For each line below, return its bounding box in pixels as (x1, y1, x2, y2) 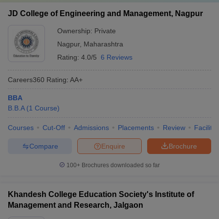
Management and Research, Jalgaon (8, 201, 143, 209)
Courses (8, 124, 34, 131)
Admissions (74, 124, 109, 131)
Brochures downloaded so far (80, 162, 160, 169)
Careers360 (8, 75, 44, 84)
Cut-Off (43, 124, 65, 131)
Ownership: (57, 27, 94, 35)
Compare (29, 142, 58, 150)
